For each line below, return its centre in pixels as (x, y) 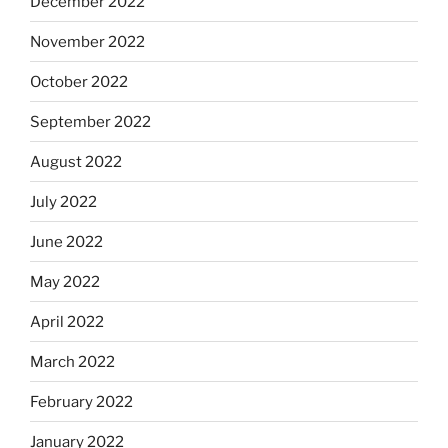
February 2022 (81, 401)
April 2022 (67, 321)
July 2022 (63, 201)
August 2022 (76, 161)
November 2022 (87, 41)
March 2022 (72, 361)
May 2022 (65, 281)
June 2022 (66, 241)
